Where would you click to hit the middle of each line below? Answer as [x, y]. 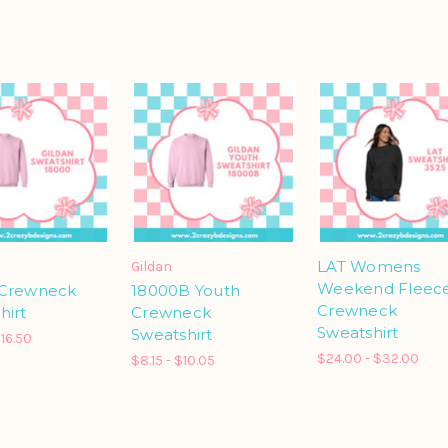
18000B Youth [185, 291]
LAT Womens [369, 267]
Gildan [151, 267]
